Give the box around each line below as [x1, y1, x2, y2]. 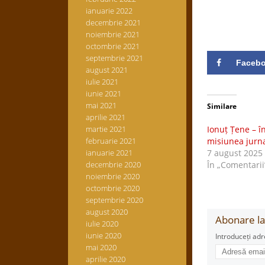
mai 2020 [85, 242, 117, 253]
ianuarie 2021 [85, 147, 132, 158]
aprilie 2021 [85, 112, 125, 122]
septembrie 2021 [85, 53, 143, 63]
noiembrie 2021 [85, 29, 140, 40]
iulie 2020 [85, 218, 118, 229]
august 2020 [85, 206, 128, 217]
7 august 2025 [206, 147, 263, 159]
